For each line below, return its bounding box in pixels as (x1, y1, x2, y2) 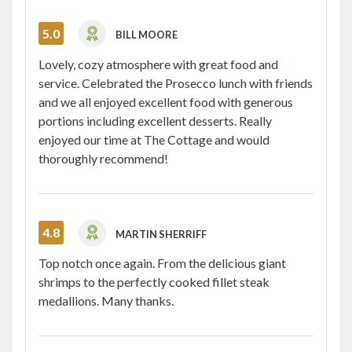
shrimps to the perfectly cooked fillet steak (38, 274, 269, 290)
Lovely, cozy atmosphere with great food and (38, 56, 278, 71)
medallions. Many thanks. (38, 293, 174, 309)
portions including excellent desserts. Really (38, 112, 272, 128)
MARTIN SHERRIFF (115, 227, 207, 240)
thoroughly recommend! (38, 150, 168, 166)
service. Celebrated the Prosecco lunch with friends (38, 75, 313, 90)
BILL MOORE (115, 28, 178, 42)
